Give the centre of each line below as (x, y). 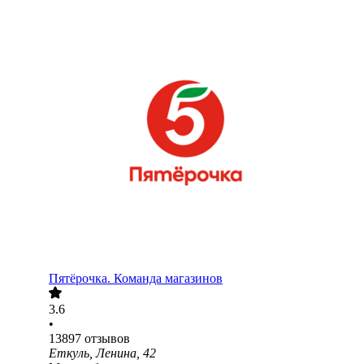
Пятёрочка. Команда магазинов (136, 279)
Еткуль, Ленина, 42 (102, 353)
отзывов (107, 339)
